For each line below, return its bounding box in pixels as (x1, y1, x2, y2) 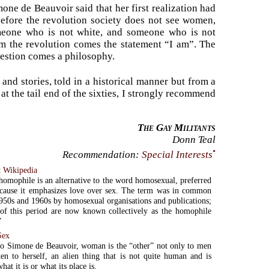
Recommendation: (62, 148, 142, 160)
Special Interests (142, 148, 213, 160)
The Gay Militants (138, 121, 216, 133)
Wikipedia (3, 165, 38, 175)
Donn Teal (172, 133, 216, 145)
